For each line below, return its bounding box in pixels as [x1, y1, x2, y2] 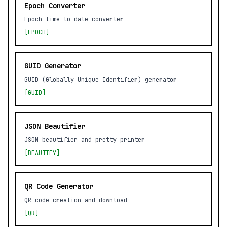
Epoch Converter [24, 1, 85, 10]
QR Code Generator [24, 182, 93, 191]
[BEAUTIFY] [24, 149, 60, 157]
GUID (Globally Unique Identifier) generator [24, 75, 177, 84]
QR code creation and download [24, 196, 127, 204]
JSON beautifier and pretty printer [24, 136, 145, 144]
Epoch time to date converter [24, 15, 124, 23]
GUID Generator [24, 61, 81, 70]
